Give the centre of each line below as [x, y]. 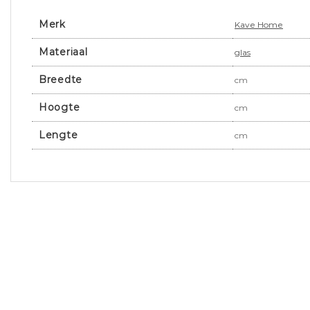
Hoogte [60, 107]
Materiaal [63, 52]
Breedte [61, 79]
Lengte [58, 135]
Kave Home [259, 24]
